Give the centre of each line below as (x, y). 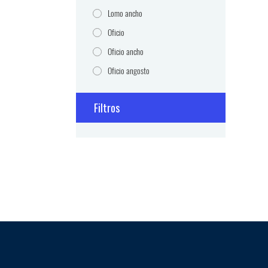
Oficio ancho (126, 52)
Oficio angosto (129, 71)
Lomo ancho (125, 14)
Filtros (107, 108)
